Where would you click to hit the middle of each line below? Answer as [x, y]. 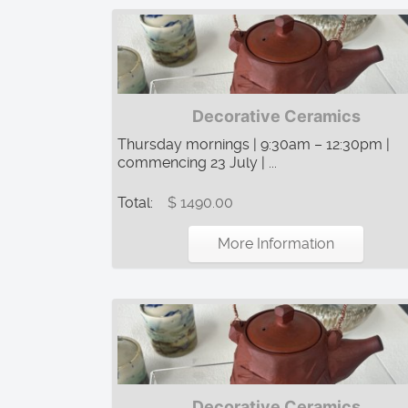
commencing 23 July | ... [197, 163]
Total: [137, 203]
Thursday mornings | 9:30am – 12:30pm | [254, 145]
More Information [276, 244]
